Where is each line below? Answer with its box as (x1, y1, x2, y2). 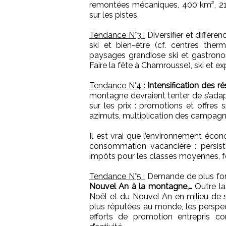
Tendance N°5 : (89, 172, 145, 182)
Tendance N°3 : (89, 30, 145, 40)
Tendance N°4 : (89, 81, 145, 91)
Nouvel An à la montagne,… (89, 182, 192, 192)
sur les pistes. (89, 10, 139, 20)
